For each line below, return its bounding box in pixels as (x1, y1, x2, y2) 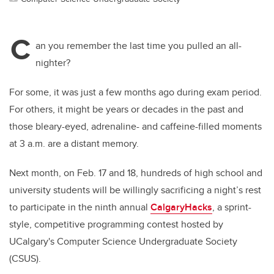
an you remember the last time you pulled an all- (35, 39, 242, 53)
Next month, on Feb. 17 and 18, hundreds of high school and (9, 166, 262, 180)
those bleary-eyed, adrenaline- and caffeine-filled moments (9, 119, 262, 134)
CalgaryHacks (150, 200, 212, 215)
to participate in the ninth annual (9, 200, 150, 215)
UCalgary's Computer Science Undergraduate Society (9, 234, 237, 249)
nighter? (35, 56, 70, 70)
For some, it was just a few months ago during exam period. (9, 85, 262, 100)
